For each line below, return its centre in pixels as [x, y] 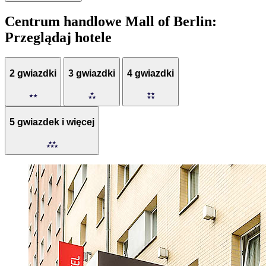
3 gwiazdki [92, 74]
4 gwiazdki [151, 74]
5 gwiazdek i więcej [52, 122]
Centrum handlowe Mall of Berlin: [111, 21]
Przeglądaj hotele [58, 37]
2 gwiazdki [33, 74]
